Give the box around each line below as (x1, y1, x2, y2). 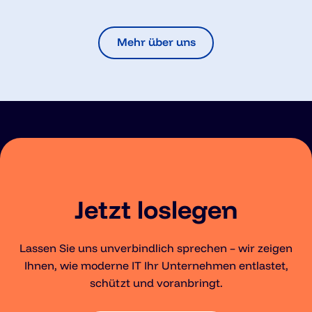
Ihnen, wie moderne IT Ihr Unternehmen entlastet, (24, 258, 288, 272)
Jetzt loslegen (75, 193, 237, 225)
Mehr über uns (116, 34, 196, 49)
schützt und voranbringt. (89, 275, 223, 290)
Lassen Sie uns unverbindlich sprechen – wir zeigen (19, 240, 292, 255)
